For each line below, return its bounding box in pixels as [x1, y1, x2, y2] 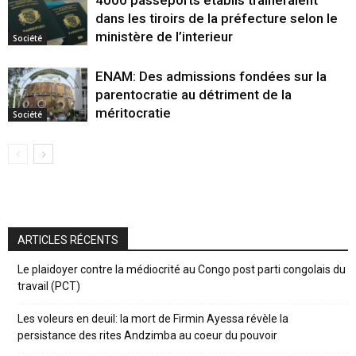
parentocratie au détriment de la [95, 86, 292, 103]
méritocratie [95, 104, 171, 121]
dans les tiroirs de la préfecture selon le [95, 10, 338, 26]
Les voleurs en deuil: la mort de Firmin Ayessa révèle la [17, 311, 288, 325]
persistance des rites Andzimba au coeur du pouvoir [17, 328, 277, 342]
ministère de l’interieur [95, 28, 233, 44]
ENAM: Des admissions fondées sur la [95, 68, 327, 84]
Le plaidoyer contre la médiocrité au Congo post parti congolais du [17, 262, 346, 276]
